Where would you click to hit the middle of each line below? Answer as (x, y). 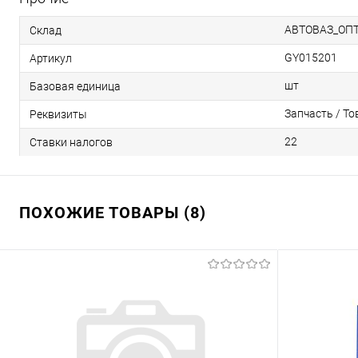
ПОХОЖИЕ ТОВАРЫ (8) (113, 213)
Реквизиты (58, 114)
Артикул (51, 58)
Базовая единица (75, 86)
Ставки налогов (71, 142)
